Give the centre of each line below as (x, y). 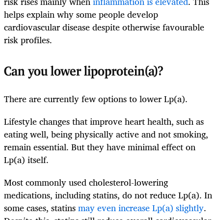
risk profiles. (28, 40)
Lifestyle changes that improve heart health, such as (104, 121)
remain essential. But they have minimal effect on (100, 147)
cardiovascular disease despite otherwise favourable (104, 27)
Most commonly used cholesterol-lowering (86, 182)
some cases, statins (41, 207)
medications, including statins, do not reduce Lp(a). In (108, 195)
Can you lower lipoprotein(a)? (84, 72)
